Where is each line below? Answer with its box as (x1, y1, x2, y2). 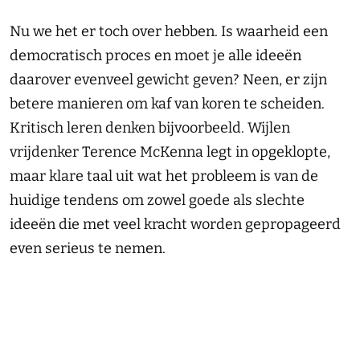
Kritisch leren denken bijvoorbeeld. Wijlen (10, 119, 290, 137)
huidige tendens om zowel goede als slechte (10, 191, 305, 209)
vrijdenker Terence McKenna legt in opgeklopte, (10, 143, 330, 161)
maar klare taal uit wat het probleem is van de (10, 167, 318, 185)
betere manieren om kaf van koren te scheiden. (10, 95, 325, 112)
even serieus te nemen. (10, 239, 166, 257)
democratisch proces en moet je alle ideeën (10, 47, 301, 64)
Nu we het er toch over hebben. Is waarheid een (10, 22, 328, 40)
